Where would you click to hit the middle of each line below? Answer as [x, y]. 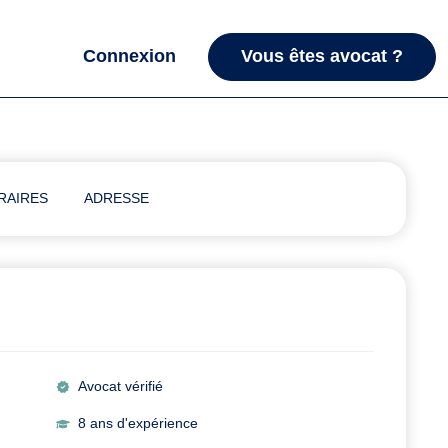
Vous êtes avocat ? [322, 56]
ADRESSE [116, 198]
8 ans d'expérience [137, 423]
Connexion [129, 56]
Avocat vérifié [120, 386]
